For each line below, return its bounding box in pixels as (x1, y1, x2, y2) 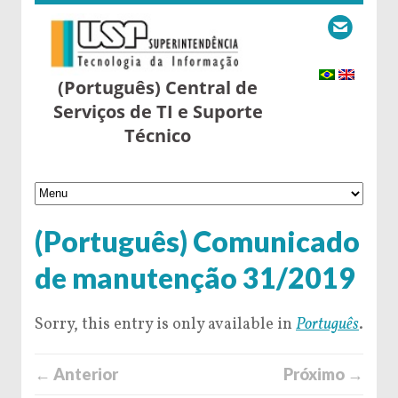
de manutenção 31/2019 (35, 259, 355, 295)
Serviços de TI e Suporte (52, 99, 263, 123)
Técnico (124, 123, 192, 147)
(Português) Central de (58, 76, 259, 99)
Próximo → (283, 363, 363, 384)
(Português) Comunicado (35, 223, 360, 259)
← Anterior (35, 363, 118, 384)
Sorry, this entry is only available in (35, 313, 296, 336)
